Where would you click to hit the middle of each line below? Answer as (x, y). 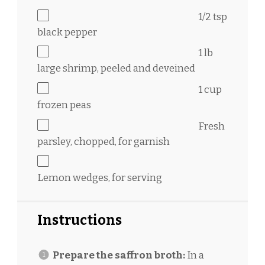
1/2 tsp (213, 17)
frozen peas (64, 105)
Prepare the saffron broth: (119, 255)
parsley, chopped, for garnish (104, 141)
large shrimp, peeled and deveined (116, 69)
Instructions (80, 220)
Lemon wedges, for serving (100, 178)
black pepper (67, 32)
